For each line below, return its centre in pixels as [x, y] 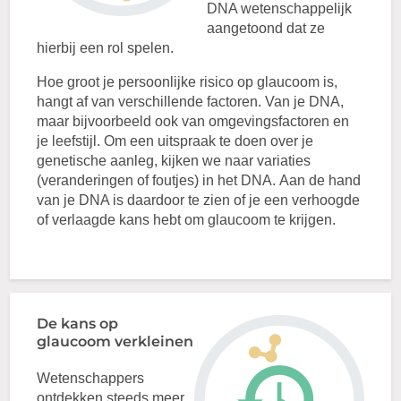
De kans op [78, 324]
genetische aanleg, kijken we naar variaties [174, 161]
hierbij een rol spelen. [106, 48]
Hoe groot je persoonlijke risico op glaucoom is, [188, 82]
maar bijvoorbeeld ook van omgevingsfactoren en [193, 121]
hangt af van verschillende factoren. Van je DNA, [191, 102]
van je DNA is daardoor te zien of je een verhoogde [199, 200]
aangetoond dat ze [266, 28]
